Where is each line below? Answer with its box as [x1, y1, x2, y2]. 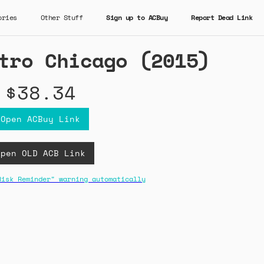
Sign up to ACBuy [106, 12, 167, 22]
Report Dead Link [191, 12, 252, 22]
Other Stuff [40, 12, 82, 22]
